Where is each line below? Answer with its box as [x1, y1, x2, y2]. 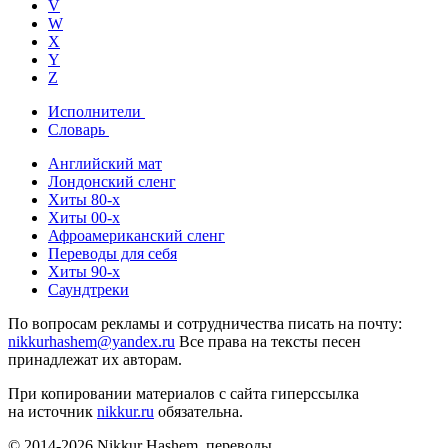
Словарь [48, 120, 109, 138]
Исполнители [48, 102, 145, 120]
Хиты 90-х [48, 262, 120, 280]
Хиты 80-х [48, 190, 120, 208]
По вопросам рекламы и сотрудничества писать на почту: [8, 314, 402, 332]
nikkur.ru [97, 402, 154, 420]
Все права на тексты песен [175, 332, 361, 350]
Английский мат [48, 154, 162, 172]
